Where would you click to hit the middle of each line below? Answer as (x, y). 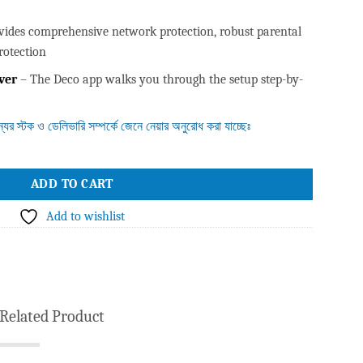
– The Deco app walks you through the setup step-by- (160, 80)
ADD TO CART (72, 184)
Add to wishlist (85, 217)
